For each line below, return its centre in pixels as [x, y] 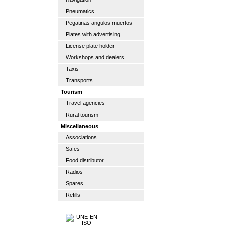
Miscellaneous [80, 126]
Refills [73, 195]
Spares [75, 183]
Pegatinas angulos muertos [99, 23]
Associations [81, 137]
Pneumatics [80, 11]
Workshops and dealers [95, 57]
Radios [74, 172]
